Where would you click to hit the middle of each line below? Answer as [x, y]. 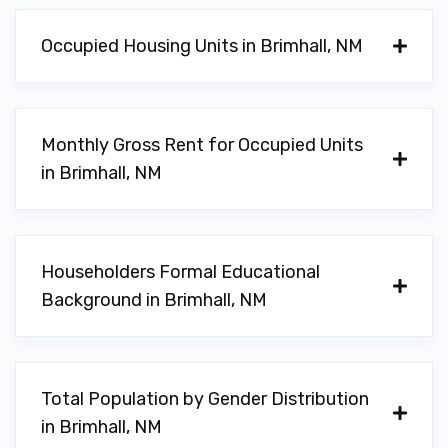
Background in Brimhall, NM [154, 300]
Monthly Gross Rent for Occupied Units [202, 145]
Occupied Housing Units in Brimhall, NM [202, 46]
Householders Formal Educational [180, 272]
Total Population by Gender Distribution [205, 399]
